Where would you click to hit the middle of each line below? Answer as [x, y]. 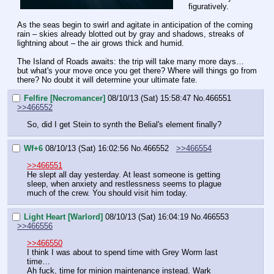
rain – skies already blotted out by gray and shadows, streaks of [131, 34]
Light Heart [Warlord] [63, 217]
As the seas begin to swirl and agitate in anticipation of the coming [135, 25]
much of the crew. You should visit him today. [107, 193]
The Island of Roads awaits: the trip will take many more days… [131, 62]
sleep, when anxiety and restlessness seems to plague [124, 183]
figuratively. [209, 7]
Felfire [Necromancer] [65, 98]
